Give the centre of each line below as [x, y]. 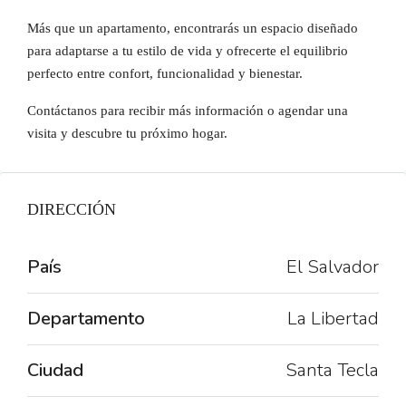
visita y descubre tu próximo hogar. [127, 133]
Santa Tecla [332, 370]
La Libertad [333, 319]
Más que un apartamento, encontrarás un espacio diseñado [193, 28]
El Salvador [333, 267]
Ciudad [55, 370]
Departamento [86, 319]
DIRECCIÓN [72, 209]
